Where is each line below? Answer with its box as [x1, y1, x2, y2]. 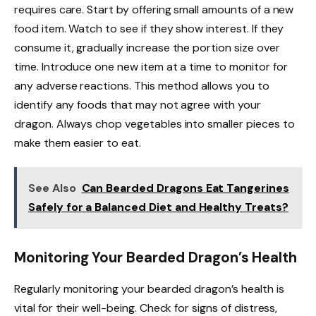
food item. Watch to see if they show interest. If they [14, 20, 284, 36]
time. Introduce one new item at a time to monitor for [14, 59, 288, 74]
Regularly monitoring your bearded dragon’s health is [14, 281, 284, 296]
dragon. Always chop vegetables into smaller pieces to [14, 116, 295, 131]
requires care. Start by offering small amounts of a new [14, 1, 294, 17]
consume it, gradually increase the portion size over [14, 39, 280, 55]
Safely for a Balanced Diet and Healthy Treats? [28, 199, 288, 214]
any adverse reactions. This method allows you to [14, 78, 269, 93]
